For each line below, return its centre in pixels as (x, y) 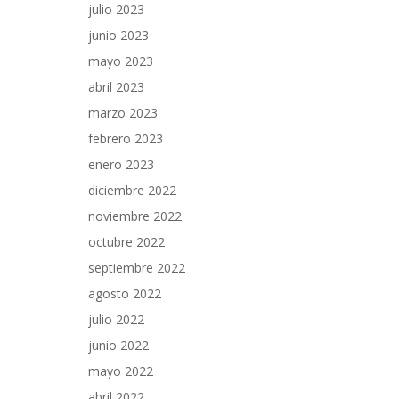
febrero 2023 (126, 138)
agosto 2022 (125, 293)
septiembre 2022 (137, 268)
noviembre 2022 (135, 216)
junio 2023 (118, 35)
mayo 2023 (121, 61)
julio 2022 (116, 319)
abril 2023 (116, 87)
